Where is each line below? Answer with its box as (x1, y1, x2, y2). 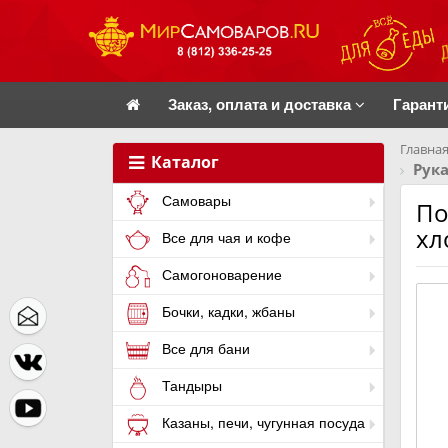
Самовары (158, 190, 231, 211)
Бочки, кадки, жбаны (158, 301, 295, 322)
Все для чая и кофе (158, 227, 291, 248)
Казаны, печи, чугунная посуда (158, 412, 365, 433)
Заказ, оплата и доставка (168, 93, 355, 115)
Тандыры (158, 375, 222, 396)
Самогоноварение (158, 264, 282, 285)
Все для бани (158, 338, 250, 359)
